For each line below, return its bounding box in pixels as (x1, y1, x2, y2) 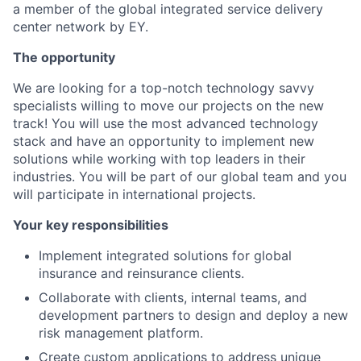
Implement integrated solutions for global (39, 247, 292, 263)
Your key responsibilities (13, 217, 168, 233)
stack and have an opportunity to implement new (13, 133, 314, 149)
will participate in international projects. (13, 186, 255, 202)
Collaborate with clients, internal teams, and (39, 289, 307, 305)
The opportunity (13, 49, 115, 65)
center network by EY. (13, 19, 148, 35)
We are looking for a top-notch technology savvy (13, 80, 314, 96)
